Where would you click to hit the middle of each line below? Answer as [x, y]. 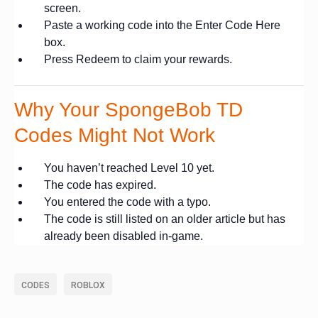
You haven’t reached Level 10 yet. [129, 168]
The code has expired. [100, 185]
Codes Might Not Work [115, 135]
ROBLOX [88, 285]
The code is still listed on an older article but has [165, 219]
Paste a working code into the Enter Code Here [162, 25]
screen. [62, 8]
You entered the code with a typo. [127, 202]
